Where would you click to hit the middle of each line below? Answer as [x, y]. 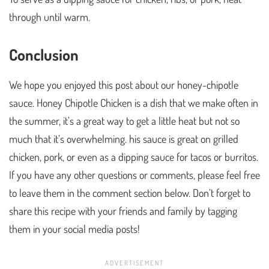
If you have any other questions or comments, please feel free [134, 175]
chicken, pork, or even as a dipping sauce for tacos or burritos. [134, 157]
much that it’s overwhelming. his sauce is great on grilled [124, 139]
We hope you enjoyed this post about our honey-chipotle [124, 85]
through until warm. [50, 17]
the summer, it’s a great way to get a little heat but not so [124, 121]
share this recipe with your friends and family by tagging [123, 211]
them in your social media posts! [74, 229]
